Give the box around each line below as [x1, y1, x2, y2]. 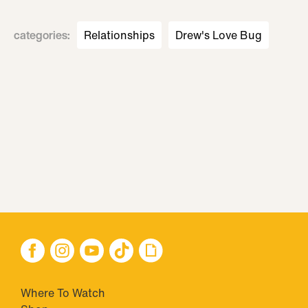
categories [14, 27, 67, 43]
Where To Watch [21, 285, 105, 301]
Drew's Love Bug [175, 27, 262, 43]
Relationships [84, 27, 155, 43]
